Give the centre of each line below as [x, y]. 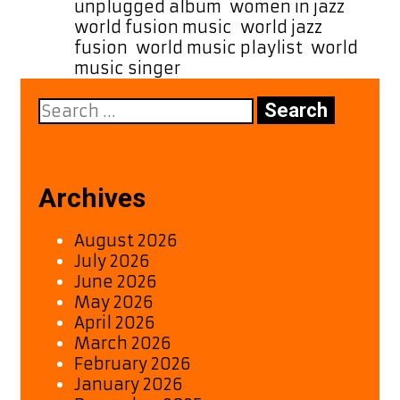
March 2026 [123, 343]
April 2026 [115, 322]
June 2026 [116, 281]
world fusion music [153, 27]
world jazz [281, 27]
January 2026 [129, 384]
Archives [92, 197]
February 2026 [133, 363]
